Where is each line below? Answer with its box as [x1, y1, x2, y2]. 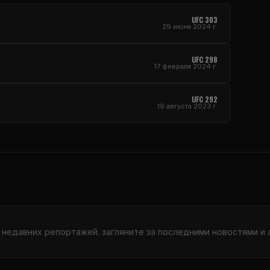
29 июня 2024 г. [162, 22, 218, 31]
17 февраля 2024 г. [154, 62, 218, 71]
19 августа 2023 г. [157, 102, 218, 111]
